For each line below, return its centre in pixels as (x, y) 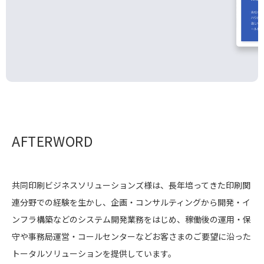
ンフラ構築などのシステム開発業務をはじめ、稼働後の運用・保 (131, 220)
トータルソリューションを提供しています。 (94, 254)
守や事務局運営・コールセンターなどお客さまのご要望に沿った (131, 237)
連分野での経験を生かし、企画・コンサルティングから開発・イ (131, 202)
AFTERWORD (53, 141)
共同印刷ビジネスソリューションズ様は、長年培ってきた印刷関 (131, 185)
